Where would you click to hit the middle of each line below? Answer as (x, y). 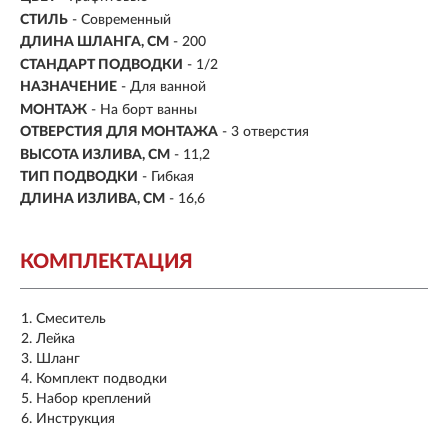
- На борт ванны (144, 109)
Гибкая (172, 176)
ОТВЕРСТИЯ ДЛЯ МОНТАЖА (119, 132)
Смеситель (71, 319)
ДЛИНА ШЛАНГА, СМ (94, 42)
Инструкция (75, 419)
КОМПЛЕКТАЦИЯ (106, 262)
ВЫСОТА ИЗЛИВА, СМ (95, 154)
